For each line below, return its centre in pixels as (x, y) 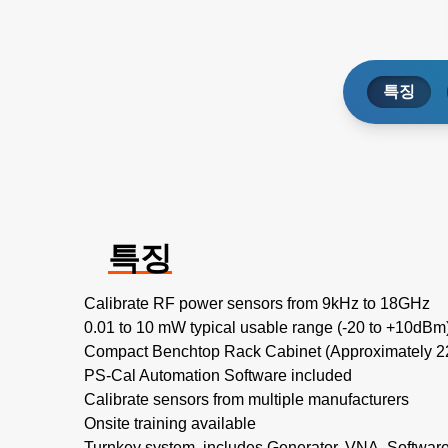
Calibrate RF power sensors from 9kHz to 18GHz (257, 303)
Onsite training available (170, 423)
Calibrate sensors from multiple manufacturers (246, 399)
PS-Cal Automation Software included (218, 375)
